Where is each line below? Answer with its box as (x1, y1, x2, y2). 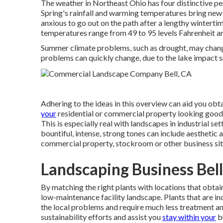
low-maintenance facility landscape (41, 192, 161, 202)
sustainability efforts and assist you (41, 212, 162, 222)
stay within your (162, 212, 216, 222)
